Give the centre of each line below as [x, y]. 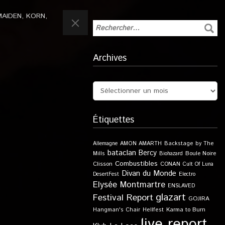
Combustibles [136, 164]
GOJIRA [199, 199]
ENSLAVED [181, 186]
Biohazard [171, 154]
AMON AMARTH [141, 144]
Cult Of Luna [198, 164]
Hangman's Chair [116, 210]
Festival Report [123, 198]
